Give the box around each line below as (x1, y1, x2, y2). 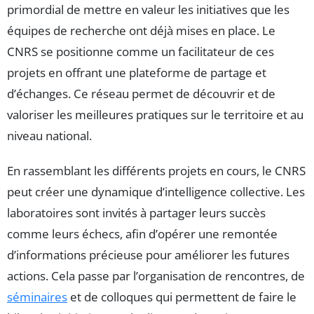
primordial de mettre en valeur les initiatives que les (7, 1, 289, 18)
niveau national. (7, 128, 92, 144)
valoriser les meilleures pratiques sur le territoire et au (7, 107, 303, 123)
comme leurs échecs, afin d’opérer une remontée (7, 226, 278, 243)
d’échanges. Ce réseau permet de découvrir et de (7, 86, 275, 102)
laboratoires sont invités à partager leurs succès (7, 205, 266, 221)
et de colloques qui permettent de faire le (67, 289, 296, 306)
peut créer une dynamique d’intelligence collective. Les (7, 184, 305, 200)
